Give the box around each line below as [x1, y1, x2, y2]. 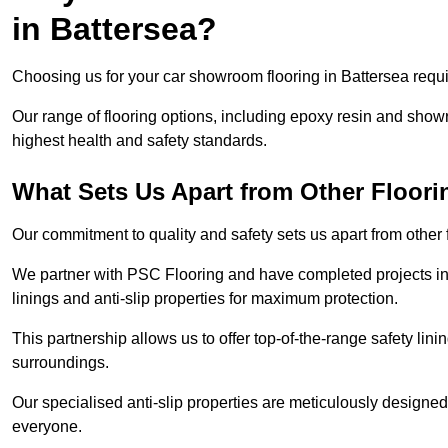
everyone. [12, 418, 86, 436]
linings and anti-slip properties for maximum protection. [12, 290, 398, 308]
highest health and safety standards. [12, 132, 267, 150]
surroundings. [12, 354, 113, 372]
